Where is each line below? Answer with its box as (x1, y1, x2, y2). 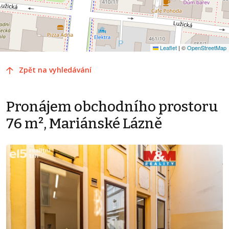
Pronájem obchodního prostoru (6, 98, 218, 116)
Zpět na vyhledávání (19, 65, 91, 75)
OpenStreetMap (187, 43, 226, 52)
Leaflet (158, 43, 177, 52)
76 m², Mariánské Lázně (6, 115, 162, 132)
